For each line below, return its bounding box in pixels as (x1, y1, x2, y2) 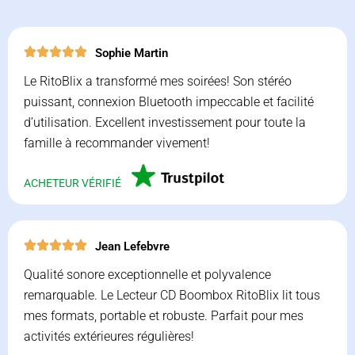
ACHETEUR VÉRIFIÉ (24, 177, 121, 190)
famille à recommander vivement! (24, 136, 210, 151)
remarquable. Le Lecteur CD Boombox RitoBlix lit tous (24, 288, 320, 303)
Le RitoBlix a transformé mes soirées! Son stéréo (24, 74, 292, 90)
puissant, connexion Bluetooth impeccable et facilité (24, 94, 314, 110)
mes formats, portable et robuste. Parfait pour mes (24, 308, 303, 324)
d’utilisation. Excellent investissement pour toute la (24, 115, 306, 131)
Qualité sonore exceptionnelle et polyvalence (24, 267, 271, 283)
